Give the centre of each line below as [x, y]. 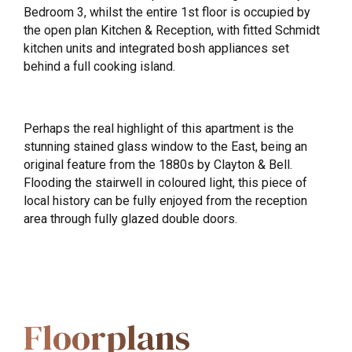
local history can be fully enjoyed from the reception [165, 200]
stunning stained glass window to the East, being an [165, 146]
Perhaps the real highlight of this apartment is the [159, 128]
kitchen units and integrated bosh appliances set [156, 48]
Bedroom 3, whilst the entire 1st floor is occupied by [167, 12]
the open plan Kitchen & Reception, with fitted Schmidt [172, 30]
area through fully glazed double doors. [130, 218]
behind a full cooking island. [99, 66]
